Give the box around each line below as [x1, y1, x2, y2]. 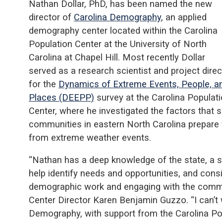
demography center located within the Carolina [29, 25, 218, 36]
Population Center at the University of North [29, 38, 207, 49]
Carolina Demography [74, 11, 161, 22]
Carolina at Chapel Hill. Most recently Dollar [29, 52, 205, 62]
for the [29, 78, 58, 89]
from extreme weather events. [29, 132, 151, 143]
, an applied [161, 11, 207, 22]
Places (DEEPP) [29, 92, 94, 103]
